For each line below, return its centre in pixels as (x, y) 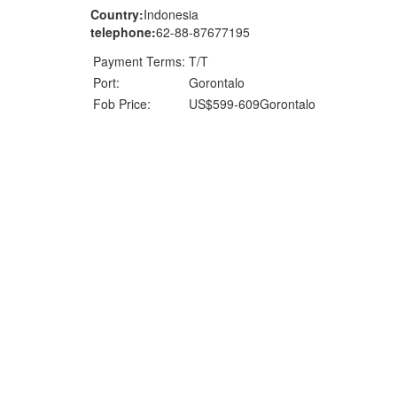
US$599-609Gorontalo (252, 104)
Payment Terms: (139, 61)
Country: (117, 14)
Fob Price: (122, 104)
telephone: (123, 32)
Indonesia (171, 14)
